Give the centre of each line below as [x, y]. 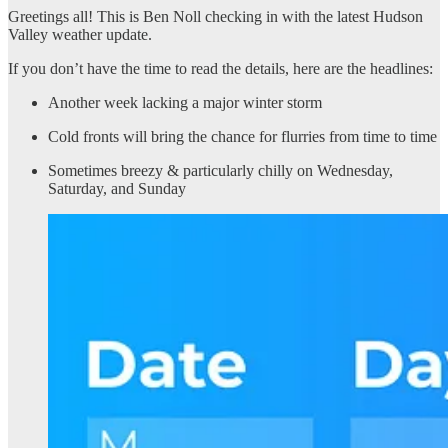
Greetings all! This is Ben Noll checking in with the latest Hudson [215, 16]
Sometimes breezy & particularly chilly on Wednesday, [220, 170]
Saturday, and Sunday [117, 188]
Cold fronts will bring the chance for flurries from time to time [242, 136]
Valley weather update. [80, 34]
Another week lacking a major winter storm [185, 102]
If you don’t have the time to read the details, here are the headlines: [220, 68]
